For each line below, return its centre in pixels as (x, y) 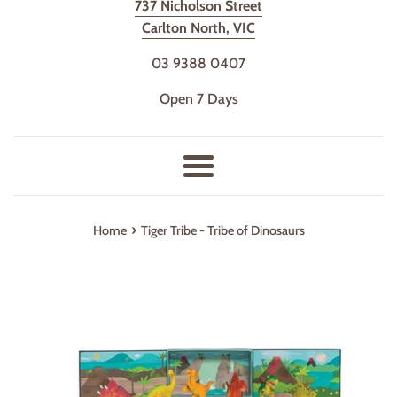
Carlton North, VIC (198, 27)
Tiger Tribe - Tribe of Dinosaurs (222, 230)
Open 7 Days (198, 98)
